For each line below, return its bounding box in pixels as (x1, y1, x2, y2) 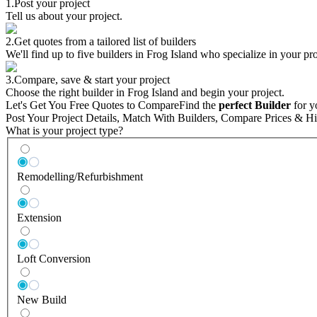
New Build (17, 294, 67, 306)
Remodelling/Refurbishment (17, 171, 143, 183)
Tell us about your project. (6, 9, 122, 22)
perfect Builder (219, 98, 291, 111)
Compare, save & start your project (14, 73, 170, 86)
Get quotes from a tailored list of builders (14, 35, 196, 47)
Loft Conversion (17, 253, 91, 265)
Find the (179, 98, 219, 111)
